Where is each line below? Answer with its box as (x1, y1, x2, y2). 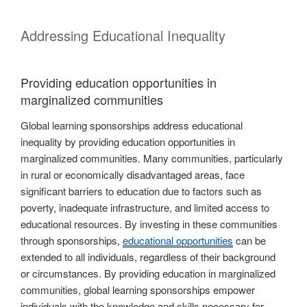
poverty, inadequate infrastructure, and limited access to (21, 200, 269, 215)
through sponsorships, (21, 233, 123, 248)
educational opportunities (123, 233, 233, 248)
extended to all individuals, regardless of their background (21, 249, 275, 265)
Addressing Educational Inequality (21, 25, 225, 45)
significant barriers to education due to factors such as (21, 184, 262, 199)
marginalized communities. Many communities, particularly (21, 151, 283, 166)
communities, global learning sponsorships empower (21, 282, 255, 297)
